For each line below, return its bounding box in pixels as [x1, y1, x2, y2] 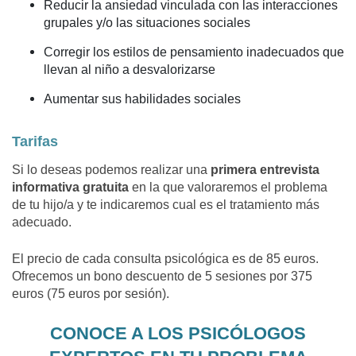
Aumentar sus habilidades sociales [44, 91, 241, 106]
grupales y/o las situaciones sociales [44, 14, 250, 30]
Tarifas [12, 132, 58, 149]
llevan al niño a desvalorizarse [44, 61, 215, 77]
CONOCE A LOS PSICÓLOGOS [50, 323, 306, 344]
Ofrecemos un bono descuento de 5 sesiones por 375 [12, 269, 312, 284]
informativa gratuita [12, 180, 129, 195]
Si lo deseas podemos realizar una [12, 162, 211, 178]
